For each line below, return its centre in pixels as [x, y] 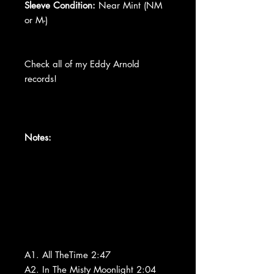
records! [41, 78]
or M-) [36, 20]
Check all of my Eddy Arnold [82, 64]
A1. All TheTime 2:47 [68, 254]
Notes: [38, 137]
